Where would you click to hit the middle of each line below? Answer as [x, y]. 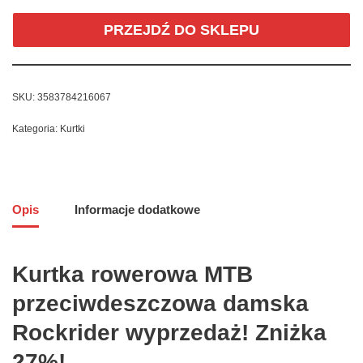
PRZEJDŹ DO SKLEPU [181, 30]
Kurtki [73, 129]
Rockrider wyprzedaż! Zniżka [169, 333]
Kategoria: [36, 129]
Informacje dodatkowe [137, 209]
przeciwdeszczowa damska [160, 304]
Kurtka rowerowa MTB [132, 275]
